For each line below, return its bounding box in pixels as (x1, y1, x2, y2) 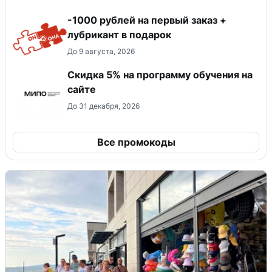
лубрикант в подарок (67, 28, 171, 41)
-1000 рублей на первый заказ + (67, 13, 226, 26)
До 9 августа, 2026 (67, 46, 135, 56)
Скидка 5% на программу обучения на (67, 68, 253, 81)
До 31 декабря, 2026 (67, 101, 140, 110)
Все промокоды (97, 135, 175, 148)
